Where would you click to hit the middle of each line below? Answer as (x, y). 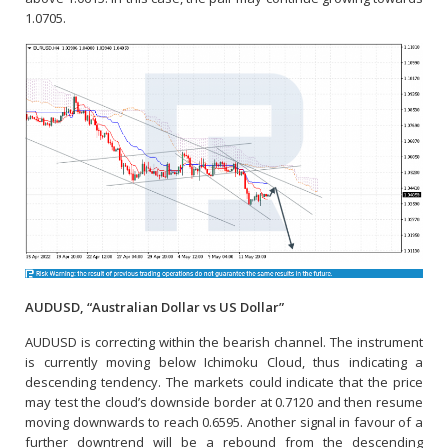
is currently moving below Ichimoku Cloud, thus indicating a (224, 361)
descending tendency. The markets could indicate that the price (224, 381)
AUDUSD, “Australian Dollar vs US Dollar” (154, 306)
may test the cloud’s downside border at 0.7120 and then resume (224, 401)
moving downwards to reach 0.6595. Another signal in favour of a (224, 421)
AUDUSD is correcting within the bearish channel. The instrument (224, 341)
